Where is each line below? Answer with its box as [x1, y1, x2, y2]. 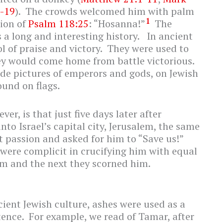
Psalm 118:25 [28, 17, 89, 31]
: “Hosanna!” [89, 17, 145, 31]
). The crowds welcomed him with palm [15, 4, 194, 18]
